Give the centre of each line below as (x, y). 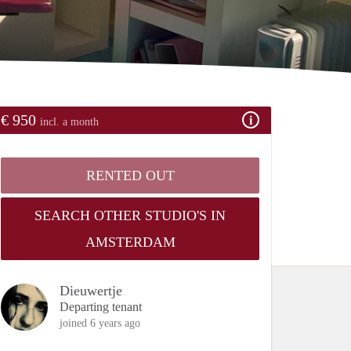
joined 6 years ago (100, 323)
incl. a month (69, 121)
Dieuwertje (91, 290)
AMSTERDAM (130, 242)
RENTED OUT (130, 175)
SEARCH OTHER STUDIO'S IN (130, 215)
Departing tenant (101, 306)
